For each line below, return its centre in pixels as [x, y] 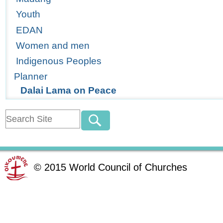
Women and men [53, 45]
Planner [31, 77]
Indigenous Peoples [59, 61]
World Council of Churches [128, 167]
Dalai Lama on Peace [68, 91]
